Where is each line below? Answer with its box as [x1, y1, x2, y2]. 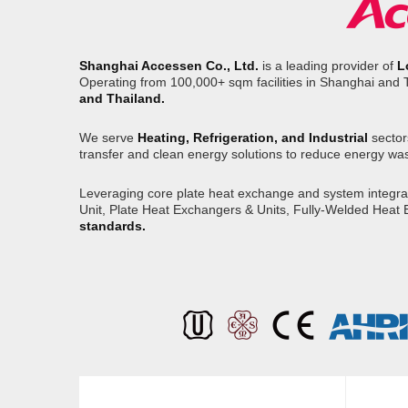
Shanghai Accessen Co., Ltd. [79, 58, 262, 73]
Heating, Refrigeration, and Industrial [138, 130, 372, 145]
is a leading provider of [262, 58, 397, 73]
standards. [79, 219, 146, 233]
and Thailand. [79, 91, 165, 106]
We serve [79, 130, 138, 145]
